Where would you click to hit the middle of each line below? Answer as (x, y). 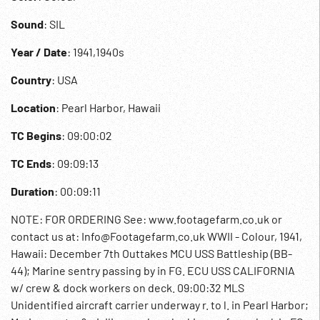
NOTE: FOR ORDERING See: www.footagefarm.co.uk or (146, 219)
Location (33, 107)
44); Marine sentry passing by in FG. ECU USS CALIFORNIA (153, 270)
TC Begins (36, 135)
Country (31, 80)
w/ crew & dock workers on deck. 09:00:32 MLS (127, 287)
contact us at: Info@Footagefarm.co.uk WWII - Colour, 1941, (156, 236)
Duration (32, 191)
